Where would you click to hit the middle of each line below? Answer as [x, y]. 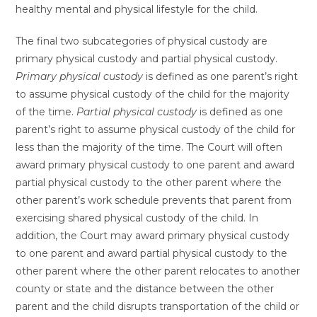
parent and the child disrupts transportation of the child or [158, 307]
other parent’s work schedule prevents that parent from [154, 201]
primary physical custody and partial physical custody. [147, 59]
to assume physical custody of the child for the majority [153, 94]
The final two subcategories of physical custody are [142, 41]
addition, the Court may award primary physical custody [153, 236]
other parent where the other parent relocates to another [158, 271]
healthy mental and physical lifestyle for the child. [137, 10]
